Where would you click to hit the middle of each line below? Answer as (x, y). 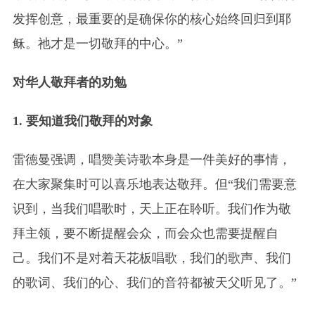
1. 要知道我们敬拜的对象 (82, 121)
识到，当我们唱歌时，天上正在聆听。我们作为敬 (152, 208)
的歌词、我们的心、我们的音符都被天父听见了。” (154, 282)
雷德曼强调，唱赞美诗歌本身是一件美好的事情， (152, 159)
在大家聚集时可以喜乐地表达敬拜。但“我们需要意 (154, 184)
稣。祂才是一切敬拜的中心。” (97, 43)
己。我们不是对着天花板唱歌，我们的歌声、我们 (152, 258)
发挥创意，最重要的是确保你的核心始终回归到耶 (152, 19)
